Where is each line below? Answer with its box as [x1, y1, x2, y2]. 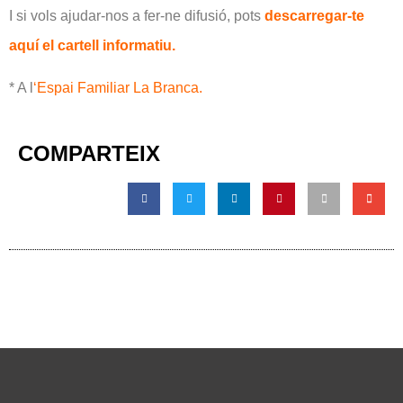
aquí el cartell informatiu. [9, 38, 175, 54]
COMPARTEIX [18, 140, 160, 166]
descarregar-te [264, 8, 364, 24]
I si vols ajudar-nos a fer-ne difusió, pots [9, 8, 264, 24]
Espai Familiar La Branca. [37, 80, 202, 96]
